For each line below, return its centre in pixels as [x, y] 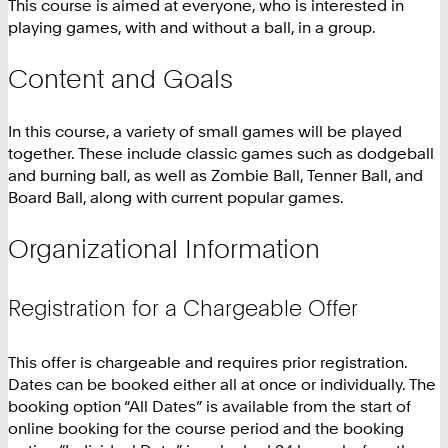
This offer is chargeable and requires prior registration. [207, 362]
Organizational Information [164, 249]
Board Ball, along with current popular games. [176, 196]
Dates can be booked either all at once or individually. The [222, 384]
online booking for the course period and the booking [206, 428]
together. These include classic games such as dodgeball [221, 152]
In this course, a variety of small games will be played [205, 130]
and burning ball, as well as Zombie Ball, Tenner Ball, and [215, 174]
